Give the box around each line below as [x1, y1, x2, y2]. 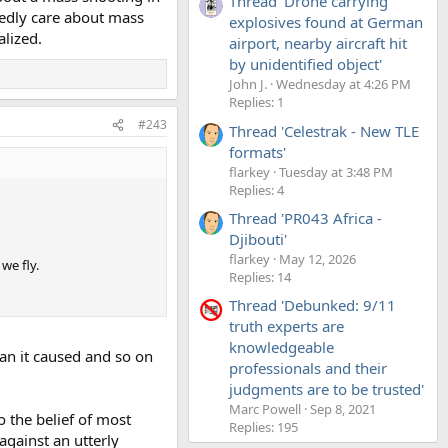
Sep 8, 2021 [310, 400, 376, 419]
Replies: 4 [229, 180, 284, 199]
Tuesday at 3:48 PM [279, 162, 393, 181]
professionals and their [229, 358, 387, 379]
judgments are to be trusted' [229, 379, 424, 400]
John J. [229, 75, 267, 94]
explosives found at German [229, 12, 423, 33]
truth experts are [229, 316, 344, 337]
